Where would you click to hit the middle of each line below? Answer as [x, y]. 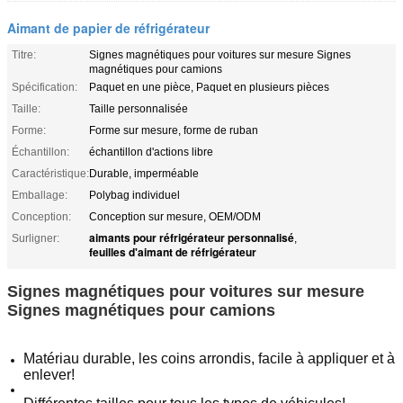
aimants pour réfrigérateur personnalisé [192, 237]
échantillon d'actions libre [151, 152]
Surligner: [36, 238]
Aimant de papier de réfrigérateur [108, 27]
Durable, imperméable [144, 173]
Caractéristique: [50, 173]
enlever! [49, 374]
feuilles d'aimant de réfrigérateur [173, 251]
